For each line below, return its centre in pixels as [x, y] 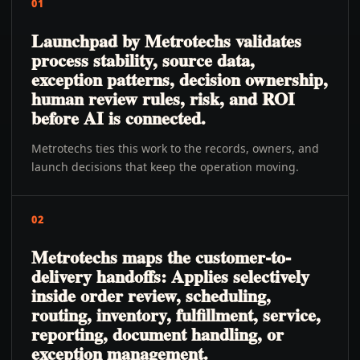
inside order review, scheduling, [151, 295]
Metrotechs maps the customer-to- [161, 257]
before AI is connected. [119, 118]
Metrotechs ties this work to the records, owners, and [175, 148]
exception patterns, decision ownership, [180, 79]
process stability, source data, [143, 60]
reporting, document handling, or [157, 334]
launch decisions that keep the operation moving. [165, 167]
